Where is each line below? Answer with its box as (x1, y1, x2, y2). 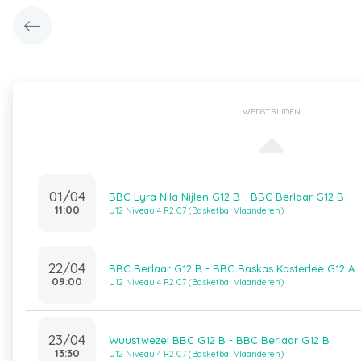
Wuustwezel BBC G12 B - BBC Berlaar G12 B (109, 334, 330, 346)
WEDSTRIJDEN (242, 106, 301, 117)
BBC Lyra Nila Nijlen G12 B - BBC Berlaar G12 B (109, 190, 344, 203)
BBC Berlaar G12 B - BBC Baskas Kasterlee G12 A (109, 262, 355, 275)
